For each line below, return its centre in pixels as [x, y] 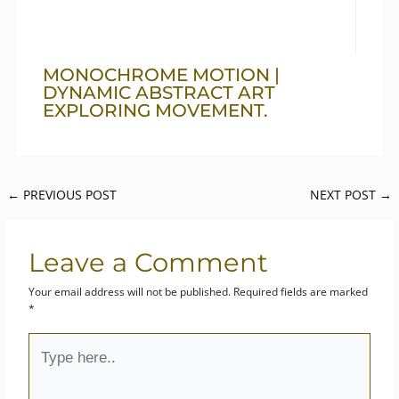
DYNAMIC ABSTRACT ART [159, 93]
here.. [42, 358]
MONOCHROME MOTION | [162, 75]
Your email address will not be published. [130, 292]
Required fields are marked [301, 292]
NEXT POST [344, 195]
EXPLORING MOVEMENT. [156, 111]
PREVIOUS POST [69, 195]
